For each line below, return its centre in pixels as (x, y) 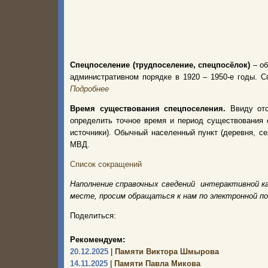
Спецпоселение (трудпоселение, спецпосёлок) (160, 65)
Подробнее (89, 89)
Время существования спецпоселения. (150, 109)
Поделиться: (93, 216)
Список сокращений (106, 164)
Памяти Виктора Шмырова (166, 252)
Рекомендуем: (98, 240)
